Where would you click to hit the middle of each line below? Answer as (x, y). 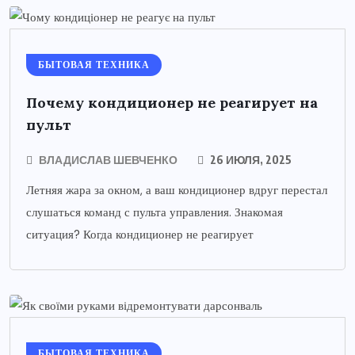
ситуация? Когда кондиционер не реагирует (140, 235)
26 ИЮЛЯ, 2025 (250, 160)
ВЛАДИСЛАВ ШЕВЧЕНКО (108, 160)
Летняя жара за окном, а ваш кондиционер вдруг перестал (177, 191)
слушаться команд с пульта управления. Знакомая (155, 213)
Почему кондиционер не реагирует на (172, 103)
